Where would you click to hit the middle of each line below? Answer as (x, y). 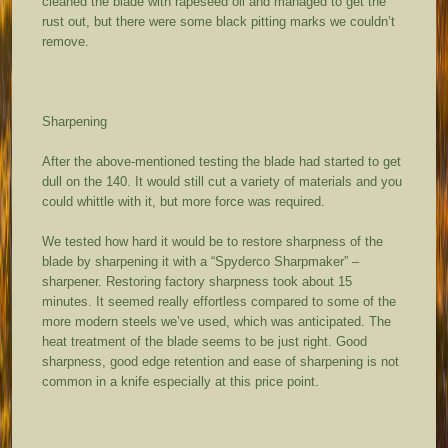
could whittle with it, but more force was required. (184, 202)
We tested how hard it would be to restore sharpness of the (213, 242)
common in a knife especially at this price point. (181, 382)
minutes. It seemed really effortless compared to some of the (219, 302)
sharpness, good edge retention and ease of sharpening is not (221, 362)
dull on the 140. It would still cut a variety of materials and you (222, 182)
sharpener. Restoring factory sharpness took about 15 (197, 282)
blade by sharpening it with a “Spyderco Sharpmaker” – (201, 262)
